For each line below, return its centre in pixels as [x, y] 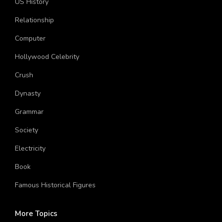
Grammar [29, 112]
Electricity [30, 149]
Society [27, 130]
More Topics [36, 214]
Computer [30, 39]
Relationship [34, 20]
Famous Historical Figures [55, 185]
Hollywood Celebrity [47, 57]
